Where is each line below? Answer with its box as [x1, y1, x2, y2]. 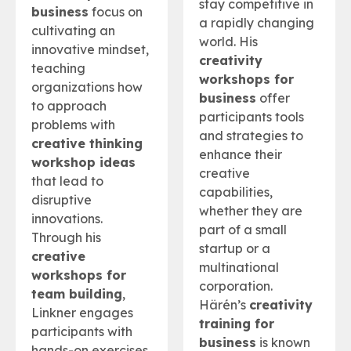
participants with [31, 324, 132, 340]
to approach [31, 98, 107, 114]
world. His [199, 34, 258, 50]
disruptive [31, 192, 92, 208]
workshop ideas [31, 154, 136, 171]
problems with [31, 117, 115, 133]
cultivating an [31, 23, 115, 39]
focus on [89, 4, 143, 20]
